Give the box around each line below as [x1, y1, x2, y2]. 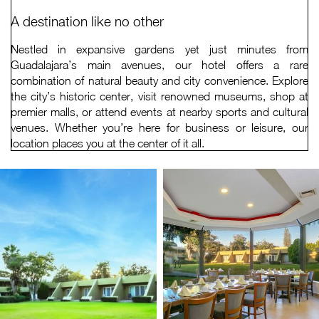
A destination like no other [11, 14, 164, 30]
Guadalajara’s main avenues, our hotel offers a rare [11, 58, 308, 72]
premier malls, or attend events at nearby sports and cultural [11, 105, 308, 119]
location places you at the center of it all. [11, 137, 204, 150]
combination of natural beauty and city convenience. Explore [11, 74, 308, 88]
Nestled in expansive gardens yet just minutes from [11, 43, 308, 56]
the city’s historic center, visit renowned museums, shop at [11, 90, 308, 103]
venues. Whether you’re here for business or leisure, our [11, 121, 308, 135]
